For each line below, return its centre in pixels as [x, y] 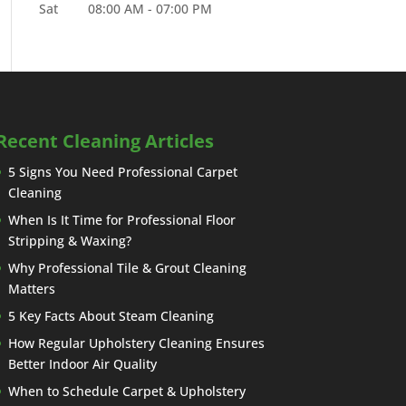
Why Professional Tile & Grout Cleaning [127, 267]
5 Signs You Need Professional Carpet [122, 171]
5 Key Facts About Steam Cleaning [111, 315]
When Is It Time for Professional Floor [121, 219]
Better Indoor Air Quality [82, 363]
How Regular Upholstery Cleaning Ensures [136, 343]
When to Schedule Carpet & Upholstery [126, 391]
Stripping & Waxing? [69, 240]
